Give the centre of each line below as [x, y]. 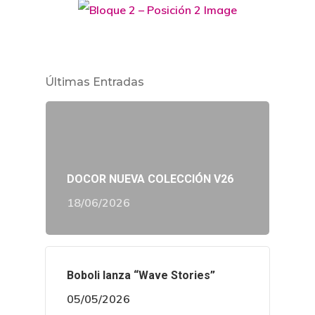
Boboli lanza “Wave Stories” [141, 276]
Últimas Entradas [95, 82]
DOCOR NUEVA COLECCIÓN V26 [150, 179]
